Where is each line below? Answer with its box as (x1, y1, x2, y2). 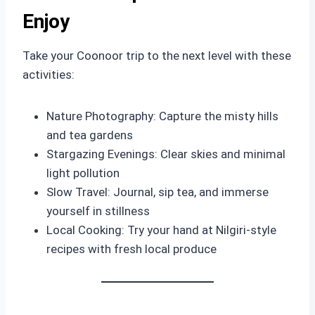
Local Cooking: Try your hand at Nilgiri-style (46, 223, 276, 237)
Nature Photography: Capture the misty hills (46, 109, 278, 123)
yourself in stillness (46, 204, 150, 218)
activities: (22, 67, 75, 82)
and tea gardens (46, 128, 133, 142)
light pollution (46, 166, 120, 180)
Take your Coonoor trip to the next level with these (22, 49, 291, 63)
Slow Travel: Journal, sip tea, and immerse (46, 185, 269, 199)
